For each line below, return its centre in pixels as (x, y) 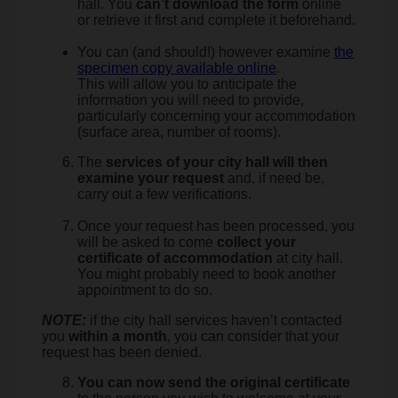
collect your (256, 242)
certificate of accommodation (175, 258)
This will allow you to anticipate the (187, 84)
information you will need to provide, (191, 100)
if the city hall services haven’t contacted (214, 320)
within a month (118, 336)
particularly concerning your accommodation (216, 116)
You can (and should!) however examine (206, 52)
